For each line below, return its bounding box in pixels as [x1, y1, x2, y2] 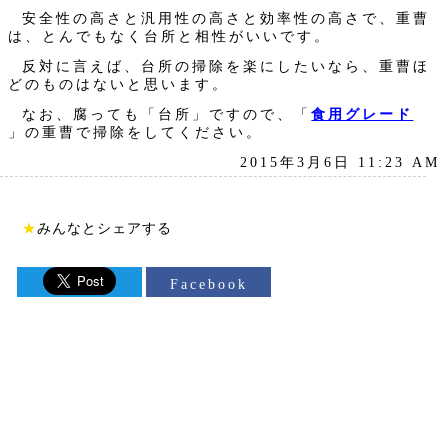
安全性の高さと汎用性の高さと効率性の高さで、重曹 [22, 10, 431, 26]
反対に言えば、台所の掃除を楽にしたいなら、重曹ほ [22, 58, 431, 74]
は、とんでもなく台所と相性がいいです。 [8, 28, 331, 44]
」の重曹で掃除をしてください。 [8, 124, 263, 140]
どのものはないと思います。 [8, 76, 229, 92]
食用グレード [311, 106, 414, 122]
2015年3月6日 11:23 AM [240, 154, 440, 170]
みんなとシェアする [37, 220, 173, 236]
